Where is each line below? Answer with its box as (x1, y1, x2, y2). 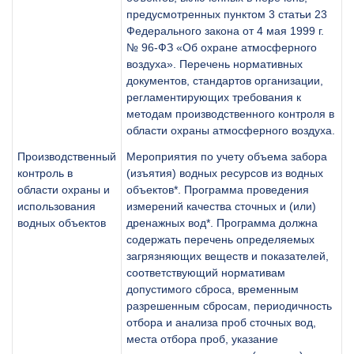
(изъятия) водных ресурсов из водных (126, 166, 323, 179)
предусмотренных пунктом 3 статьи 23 (126, 7, 327, 21)
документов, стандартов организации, (126, 73, 323, 87)
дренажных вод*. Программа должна (126, 216, 318, 229)
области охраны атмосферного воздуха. (126, 123, 335, 137)
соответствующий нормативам (126, 265, 285, 279)
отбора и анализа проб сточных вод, (126, 315, 316, 329)
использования (17, 199, 96, 213)
